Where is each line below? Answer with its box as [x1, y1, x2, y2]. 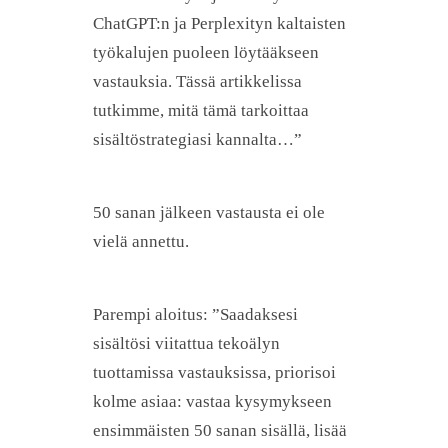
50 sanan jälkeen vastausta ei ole [93, 203, 325, 223]
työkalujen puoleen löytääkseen [93, 43, 319, 63]
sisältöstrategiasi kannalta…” [93, 130, 302, 150]
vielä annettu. [93, 232, 189, 252]
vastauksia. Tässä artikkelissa [93, 72, 302, 92]
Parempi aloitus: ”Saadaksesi [93, 304, 298, 324]
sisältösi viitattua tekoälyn [93, 333, 280, 353]
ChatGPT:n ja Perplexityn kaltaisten [93, 14, 346, 34]
